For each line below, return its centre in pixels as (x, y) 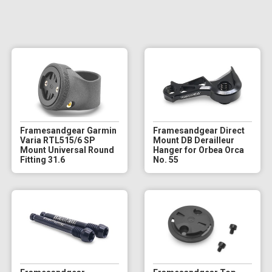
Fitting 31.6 (42, 159)
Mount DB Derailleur (193, 140)
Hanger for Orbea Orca (198, 150)
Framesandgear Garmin (68, 130)
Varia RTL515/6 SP (57, 140)
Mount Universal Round (67, 150)
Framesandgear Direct (199, 130)
